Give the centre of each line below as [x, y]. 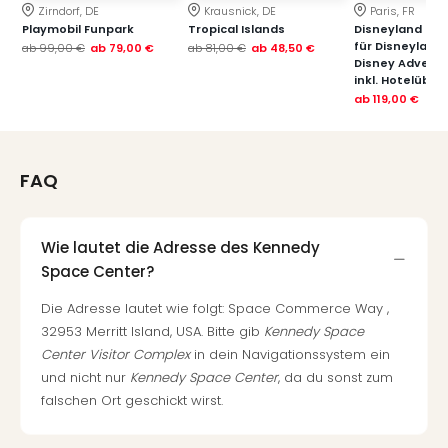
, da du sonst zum [335, 377]
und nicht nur [85, 377]
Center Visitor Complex [115, 354]
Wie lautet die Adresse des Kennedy [180, 247]
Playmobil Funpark [78, 29]
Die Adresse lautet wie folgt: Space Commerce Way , [215, 308]
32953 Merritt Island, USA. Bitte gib [152, 331]
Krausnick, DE [240, 11]
